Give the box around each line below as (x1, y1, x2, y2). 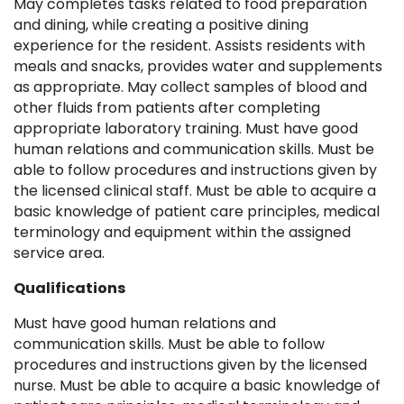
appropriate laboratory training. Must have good (14, 118, 358, 140)
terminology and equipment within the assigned (14, 222, 351, 243)
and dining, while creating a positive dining (14, 14, 308, 36)
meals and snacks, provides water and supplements (14, 56, 382, 78)
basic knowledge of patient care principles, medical (14, 201, 380, 223)
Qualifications (14, 278, 125, 299)
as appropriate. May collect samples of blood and (14, 77, 367, 98)
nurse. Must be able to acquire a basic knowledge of (14, 375, 381, 397)
